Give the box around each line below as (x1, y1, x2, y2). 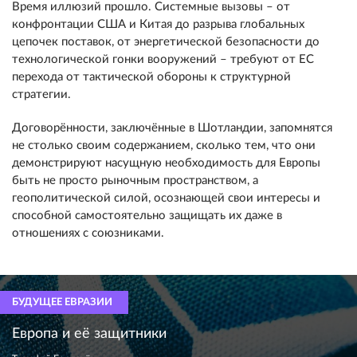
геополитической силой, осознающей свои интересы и (12, 192, 320, 204)
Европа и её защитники (12, 327, 167, 341)
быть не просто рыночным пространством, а (12, 175, 258, 186)
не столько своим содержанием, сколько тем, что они (12, 139, 316, 151)
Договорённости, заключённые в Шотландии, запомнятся (12, 122, 332, 134)
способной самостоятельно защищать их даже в (12, 210, 282, 222)
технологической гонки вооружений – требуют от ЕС (12, 53, 314, 65)
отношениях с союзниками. (12, 227, 164, 239)
